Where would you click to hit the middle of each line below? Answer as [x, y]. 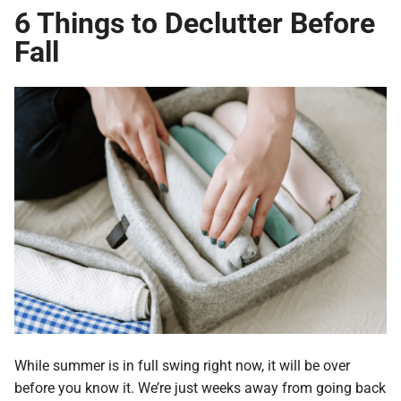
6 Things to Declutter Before [195, 21]
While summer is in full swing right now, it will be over [182, 364]
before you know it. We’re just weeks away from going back [200, 387]
